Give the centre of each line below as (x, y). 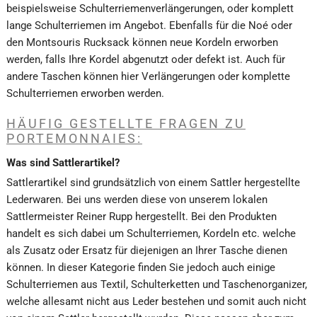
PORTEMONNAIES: (74, 138)
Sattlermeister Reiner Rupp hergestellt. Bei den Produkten (142, 217)
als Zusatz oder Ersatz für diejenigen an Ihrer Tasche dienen (147, 251)
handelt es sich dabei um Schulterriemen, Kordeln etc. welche (151, 234)
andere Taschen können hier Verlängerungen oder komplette (148, 76)
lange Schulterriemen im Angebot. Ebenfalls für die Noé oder (149, 25)
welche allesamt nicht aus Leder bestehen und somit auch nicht (156, 302)
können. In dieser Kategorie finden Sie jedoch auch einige (141, 268)
